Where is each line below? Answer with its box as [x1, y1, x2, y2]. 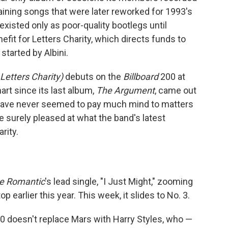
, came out [155, 85, 196, 96]
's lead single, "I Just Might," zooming [45, 176, 193, 187]
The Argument [96, 85, 155, 96]
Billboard [123, 71, 158, 82]
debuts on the [63, 71, 123, 82]
